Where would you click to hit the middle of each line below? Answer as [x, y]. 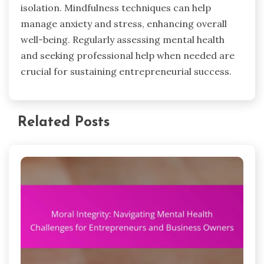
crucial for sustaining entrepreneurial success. [126, 72]
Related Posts [64, 123]
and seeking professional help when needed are [128, 56]
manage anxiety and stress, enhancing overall [124, 24]
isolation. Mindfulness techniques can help [116, 8]
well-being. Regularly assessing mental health [123, 40]
